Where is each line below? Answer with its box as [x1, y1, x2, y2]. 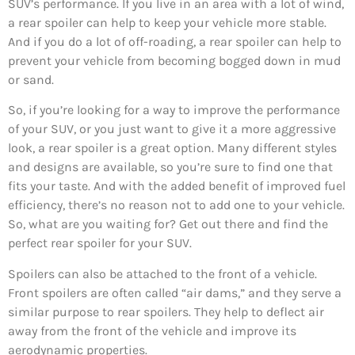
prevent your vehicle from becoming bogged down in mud [8, 52, 341, 68]
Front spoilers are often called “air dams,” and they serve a [8, 284, 342, 300]
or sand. [8, 71, 54, 87]
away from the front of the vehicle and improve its [8, 323, 296, 338]
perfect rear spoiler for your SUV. [8, 235, 195, 251]
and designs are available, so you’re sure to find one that [8, 159, 333, 175]
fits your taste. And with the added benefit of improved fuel [8, 178, 345, 194]
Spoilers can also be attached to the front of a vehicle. [8, 265, 317, 281]
